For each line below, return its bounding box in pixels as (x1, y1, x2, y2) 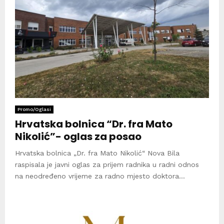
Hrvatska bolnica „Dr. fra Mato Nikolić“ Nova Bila (15, 148, 179, 157)
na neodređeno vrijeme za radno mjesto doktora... (15, 171, 185, 180)
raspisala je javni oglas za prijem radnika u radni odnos (15, 160, 199, 168)
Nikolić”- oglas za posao (15, 129, 141, 143)
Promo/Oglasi (17, 106, 51, 112)
